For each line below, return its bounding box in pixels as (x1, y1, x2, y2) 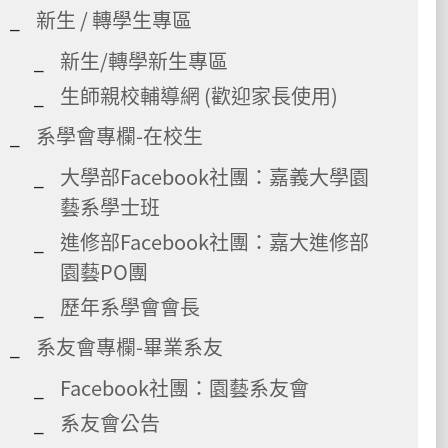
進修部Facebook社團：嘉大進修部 (60, 226, 369, 256)
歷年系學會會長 (60, 291, 200, 321)
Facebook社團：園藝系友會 (60, 372, 309, 402)
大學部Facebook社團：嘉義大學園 (60, 161, 369, 191)
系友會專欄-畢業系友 (36, 331, 223, 361)
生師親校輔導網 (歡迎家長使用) (60, 80, 338, 110)
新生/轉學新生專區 (60, 45, 228, 75)
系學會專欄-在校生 (36, 120, 203, 150)
